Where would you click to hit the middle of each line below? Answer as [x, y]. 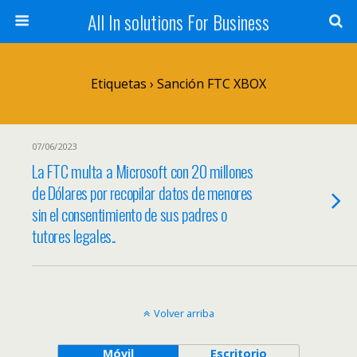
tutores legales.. [74, 235]
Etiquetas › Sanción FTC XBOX [178, 84]
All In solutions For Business [178, 22]
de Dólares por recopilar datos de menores [142, 192]
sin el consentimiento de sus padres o [129, 214]
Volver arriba [184, 313]
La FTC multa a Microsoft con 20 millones [143, 171]
